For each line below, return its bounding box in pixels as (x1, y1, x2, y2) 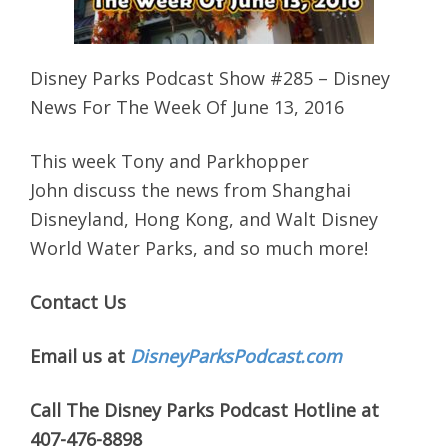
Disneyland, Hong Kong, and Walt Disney (30, 207, 378, 232)
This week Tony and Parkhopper (30, 149, 309, 174)
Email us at (30, 344, 130, 369)
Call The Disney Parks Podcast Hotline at (30, 398, 379, 423)
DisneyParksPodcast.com (130, 344, 342, 369)
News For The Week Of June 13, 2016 (30, 95, 344, 120)
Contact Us (30, 290, 126, 315)
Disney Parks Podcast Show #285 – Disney (30, 66, 390, 91)
